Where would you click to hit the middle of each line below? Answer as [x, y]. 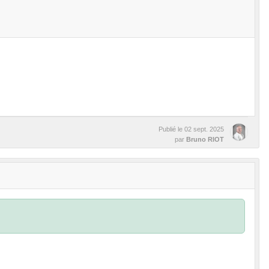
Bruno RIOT [205, 139]
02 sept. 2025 [204, 129]
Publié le [171, 129]
